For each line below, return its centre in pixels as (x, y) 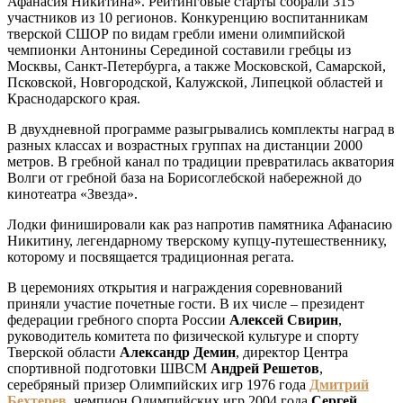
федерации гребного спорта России (118, 320)
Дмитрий (339, 385)
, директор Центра (292, 353)
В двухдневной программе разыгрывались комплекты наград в (201, 130)
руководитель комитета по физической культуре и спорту (183, 336)
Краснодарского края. (74, 99)
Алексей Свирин (284, 320)
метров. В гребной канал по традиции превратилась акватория (201, 162)
